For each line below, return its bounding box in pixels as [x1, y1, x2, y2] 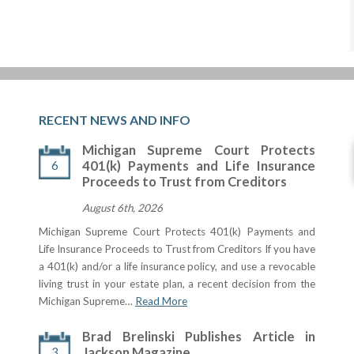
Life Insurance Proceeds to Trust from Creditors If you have [39, 243, 315, 255]
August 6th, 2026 [82, 201, 163, 214]
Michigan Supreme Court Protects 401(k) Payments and [39, 225, 315, 238]
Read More [135, 295, 187, 307]
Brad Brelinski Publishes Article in [82, 329, 315, 345]
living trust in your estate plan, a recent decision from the [39, 277, 315, 290]
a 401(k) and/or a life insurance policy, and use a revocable [39, 260, 315, 273]
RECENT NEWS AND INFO [39, 112, 190, 127]
